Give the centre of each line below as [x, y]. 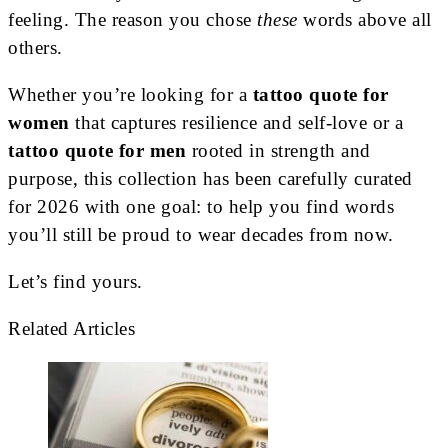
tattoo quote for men [97, 150]
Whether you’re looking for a [130, 94]
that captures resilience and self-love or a [236, 122]
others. [35, 47]
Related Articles [71, 328]
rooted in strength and [278, 150]
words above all [364, 19]
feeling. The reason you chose [132, 19]
